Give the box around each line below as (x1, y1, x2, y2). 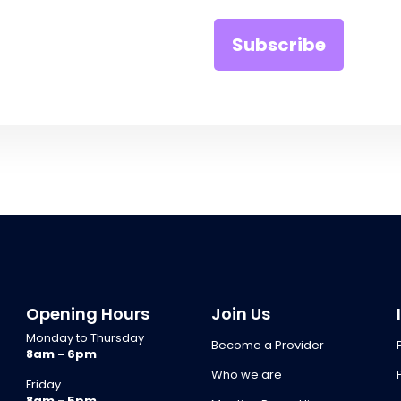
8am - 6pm (26, 345, 98, 363)
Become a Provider (210, 336, 324, 354)
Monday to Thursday (26, 328, 145, 346)
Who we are (210, 365, 282, 383)
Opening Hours (26, 302, 150, 325)
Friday (26, 375, 62, 393)
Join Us (210, 302, 270, 325)
